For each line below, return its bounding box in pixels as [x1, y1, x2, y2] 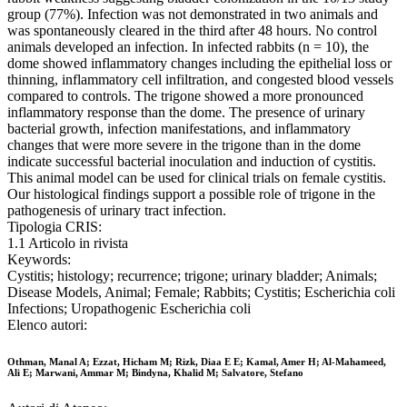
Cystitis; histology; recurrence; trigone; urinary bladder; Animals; [7, 268, 377, 284]
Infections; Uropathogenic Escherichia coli [7, 301, 251, 317]
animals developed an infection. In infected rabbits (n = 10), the [7, 39, 369, 55]
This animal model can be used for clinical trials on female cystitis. [7, 170, 386, 186]
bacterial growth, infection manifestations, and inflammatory [7, 121, 351, 137]
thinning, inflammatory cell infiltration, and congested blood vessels [7, 72, 393, 88]
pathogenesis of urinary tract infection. [7, 203, 226, 219]
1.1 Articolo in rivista [7, 235, 128, 252]
